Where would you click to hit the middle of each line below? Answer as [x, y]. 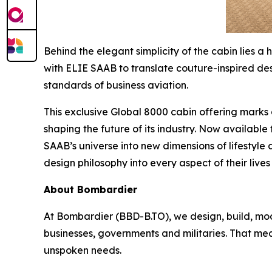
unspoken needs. [83, 250]
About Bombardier [90, 189]
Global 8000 [139, 111]
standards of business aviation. [116, 85]
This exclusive [77, 111]
